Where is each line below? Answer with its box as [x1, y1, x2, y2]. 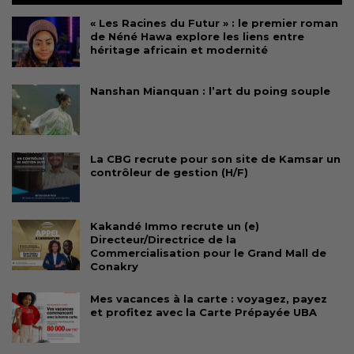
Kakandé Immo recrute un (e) [90, 220, 259, 233]
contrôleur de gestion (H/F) [90, 165, 248, 179]
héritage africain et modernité [90, 43, 268, 57]
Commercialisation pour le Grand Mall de [90, 247, 326, 260]
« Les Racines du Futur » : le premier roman [90, 17, 338, 30]
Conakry [90, 260, 138, 273]
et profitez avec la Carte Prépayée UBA [90, 306, 317, 319]
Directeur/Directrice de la [90, 233, 236, 247]
